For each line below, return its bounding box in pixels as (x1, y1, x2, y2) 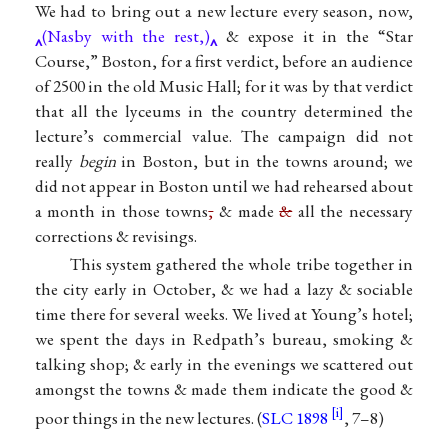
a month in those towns (34, 200, 209, 223)
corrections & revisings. (34, 225, 197, 248)
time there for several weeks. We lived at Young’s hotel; (34, 303, 414, 326)
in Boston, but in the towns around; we (115, 150, 414, 173)
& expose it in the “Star (217, 25, 414, 48)
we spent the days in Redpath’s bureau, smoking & (34, 328, 414, 351)
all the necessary (292, 200, 414, 223)
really (34, 150, 79, 173)
